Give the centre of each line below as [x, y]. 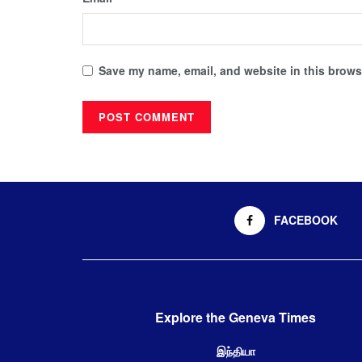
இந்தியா [236, 350]
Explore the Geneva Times [236, 317]
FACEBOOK [306, 219]
